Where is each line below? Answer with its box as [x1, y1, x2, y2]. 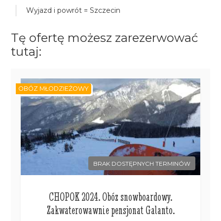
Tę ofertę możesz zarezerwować [11, 31, 199, 45]
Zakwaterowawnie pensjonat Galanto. [46, 203, 175, 217]
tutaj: [11, 44, 42, 59]
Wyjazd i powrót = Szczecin [26, 6, 121, 15]
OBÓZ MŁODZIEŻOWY [18, 85, 89, 92]
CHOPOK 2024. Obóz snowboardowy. [49, 189, 172, 204]
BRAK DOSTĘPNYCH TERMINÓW [93, 160, 190, 167]
